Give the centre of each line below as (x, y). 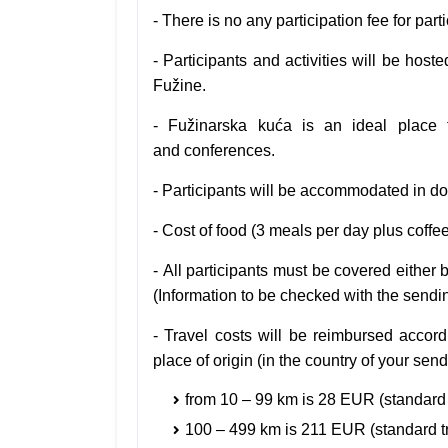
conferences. (229, 151)
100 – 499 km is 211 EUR (277, 430)
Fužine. (179, 86)
